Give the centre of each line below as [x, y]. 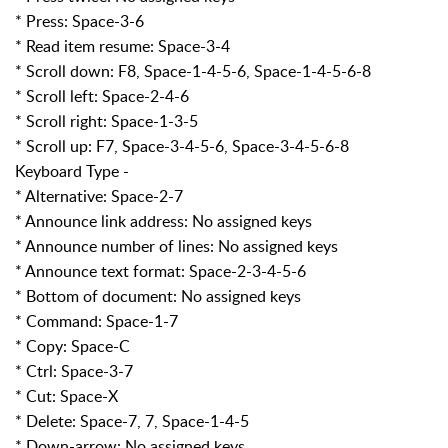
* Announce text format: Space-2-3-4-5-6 [160, 270]
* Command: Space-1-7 [96, 320]
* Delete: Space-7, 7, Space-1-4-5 [132, 420]
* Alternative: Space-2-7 [99, 195]
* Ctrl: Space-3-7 [74, 370]
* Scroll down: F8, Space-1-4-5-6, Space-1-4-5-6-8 [193, 70]
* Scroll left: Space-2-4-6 [102, 95]
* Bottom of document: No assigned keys [158, 295]
